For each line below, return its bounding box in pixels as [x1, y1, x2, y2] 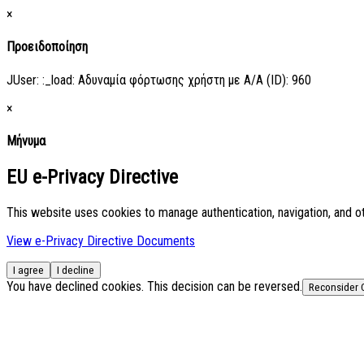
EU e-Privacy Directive [6, 166, 178, 189]
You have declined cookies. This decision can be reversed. [6, 278, 302, 294]
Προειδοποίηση [6, 39, 88, 55]
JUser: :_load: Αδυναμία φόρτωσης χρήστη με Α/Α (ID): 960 [6, 71, 311, 88]
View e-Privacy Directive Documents [6, 232, 195, 249]
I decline [57, 263, 94, 276]
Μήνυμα [6, 132, 45, 149]
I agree [13, 263, 44, 276]
